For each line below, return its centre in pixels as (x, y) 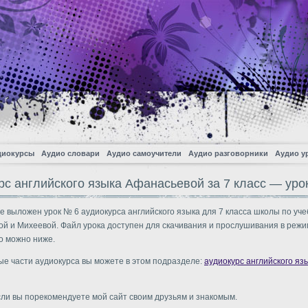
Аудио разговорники (228, 153)
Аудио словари (70, 153)
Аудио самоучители (144, 153)
